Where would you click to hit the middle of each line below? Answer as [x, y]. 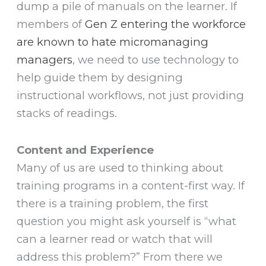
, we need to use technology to [156, 60]
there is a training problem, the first [113, 204]
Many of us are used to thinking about [120, 168]
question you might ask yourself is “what [127, 221]
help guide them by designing [100, 78]
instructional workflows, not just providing [131, 96]
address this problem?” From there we [120, 257]
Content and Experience [85, 150]
